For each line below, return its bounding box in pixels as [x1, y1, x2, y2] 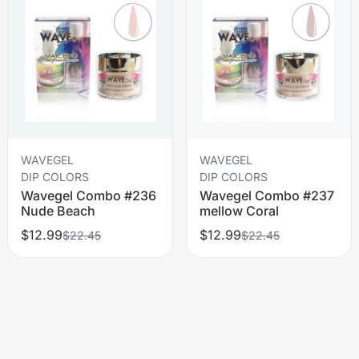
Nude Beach [21, 202, 96, 219]
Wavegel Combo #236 [21, 187, 157, 204]
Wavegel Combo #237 [199, 187, 334, 204]
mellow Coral [199, 202, 279, 219]
